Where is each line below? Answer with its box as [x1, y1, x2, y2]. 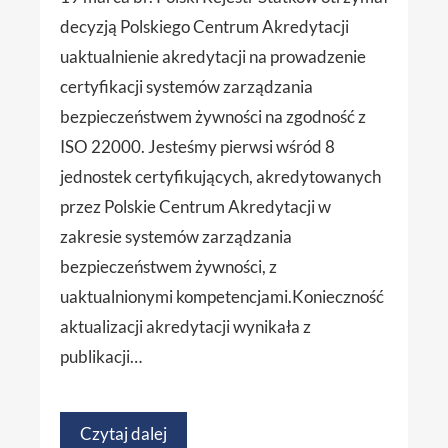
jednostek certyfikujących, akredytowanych [60, 166, 381, 188]
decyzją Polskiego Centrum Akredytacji [60, 16, 349, 38]
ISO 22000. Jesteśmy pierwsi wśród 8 [60, 136, 335, 158]
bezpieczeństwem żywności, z [60, 256, 277, 278]
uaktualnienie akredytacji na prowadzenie [60, 46, 366, 68]
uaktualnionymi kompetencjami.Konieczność [60, 286, 384, 308]
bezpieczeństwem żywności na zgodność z [60, 106, 366, 128]
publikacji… [60, 346, 142, 368]
